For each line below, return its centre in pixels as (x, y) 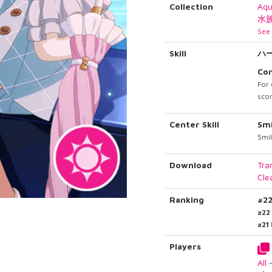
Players (185, 246)
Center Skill (195, 124)
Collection (192, 7)
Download (191, 165)
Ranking (187, 200)
